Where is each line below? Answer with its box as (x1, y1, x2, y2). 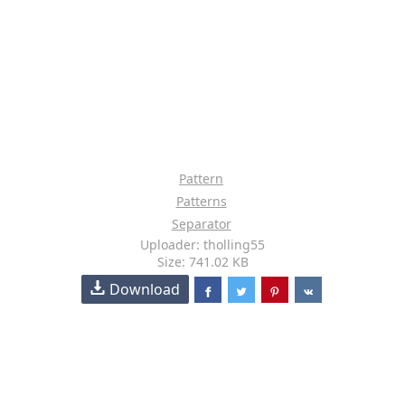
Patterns (175, 193, 227, 210)
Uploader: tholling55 (140, 236, 265, 253)
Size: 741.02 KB (156, 253, 249, 270)
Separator (171, 215, 231, 232)
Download (109, 279, 181, 299)
